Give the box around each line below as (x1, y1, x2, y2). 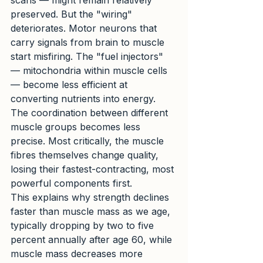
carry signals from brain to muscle (11, 36, 167, 49)
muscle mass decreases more (11, 248, 146, 260)
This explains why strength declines (11, 191, 172, 204)
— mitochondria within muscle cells (11, 65, 170, 77)
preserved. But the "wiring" (11, 8, 135, 21)
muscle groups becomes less (11, 121, 143, 133)
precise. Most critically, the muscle (11, 135, 167, 147)
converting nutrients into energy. (11, 93, 159, 105)
